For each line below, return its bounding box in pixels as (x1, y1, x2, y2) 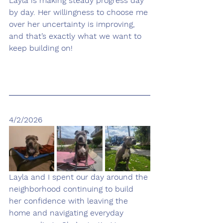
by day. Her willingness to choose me (9, 7, 150, 17)
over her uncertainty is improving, (9, 19, 137, 29)
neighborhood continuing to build (9, 184, 136, 194)
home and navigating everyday (9, 208, 126, 218)
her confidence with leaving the (9, 196, 130, 206)
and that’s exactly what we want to (9, 31, 144, 41)
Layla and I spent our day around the (9, 172, 150, 182)
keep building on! (9, 43, 73, 53)
